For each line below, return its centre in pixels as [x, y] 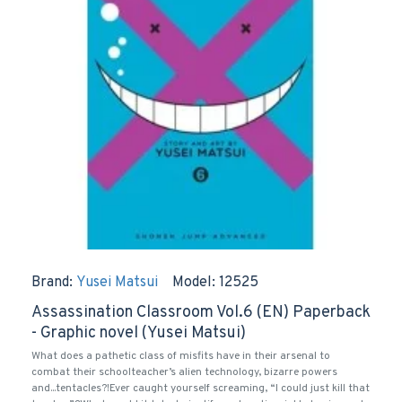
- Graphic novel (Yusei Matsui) [139, 333]
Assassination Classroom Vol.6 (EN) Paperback [201, 313]
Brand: [52, 283]
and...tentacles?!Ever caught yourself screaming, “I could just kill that [201, 389]
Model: [194, 283]
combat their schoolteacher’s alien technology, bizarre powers [184, 372]
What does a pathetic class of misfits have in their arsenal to [181, 356]
